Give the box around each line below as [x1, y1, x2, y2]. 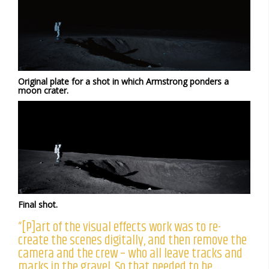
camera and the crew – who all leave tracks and [18, 243, 243, 264]
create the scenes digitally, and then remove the [18, 229, 247, 251]
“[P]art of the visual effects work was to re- [18, 216, 221, 238]
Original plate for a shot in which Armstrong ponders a [18, 76, 229, 88]
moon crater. [18, 85, 68, 97]
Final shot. [18, 198, 58, 210]
